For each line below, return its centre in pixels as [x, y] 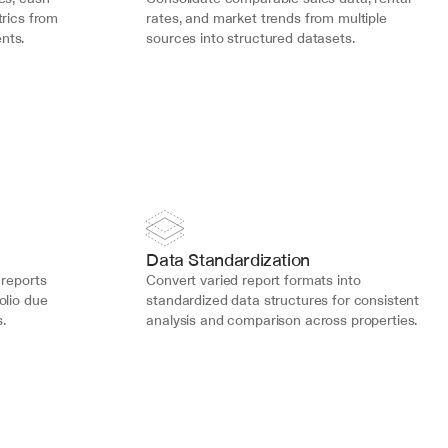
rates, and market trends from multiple [266, 18]
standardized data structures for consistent [283, 300]
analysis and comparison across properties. [282, 320]
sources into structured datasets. [250, 38]
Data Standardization [228, 259]
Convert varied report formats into [253, 280]
